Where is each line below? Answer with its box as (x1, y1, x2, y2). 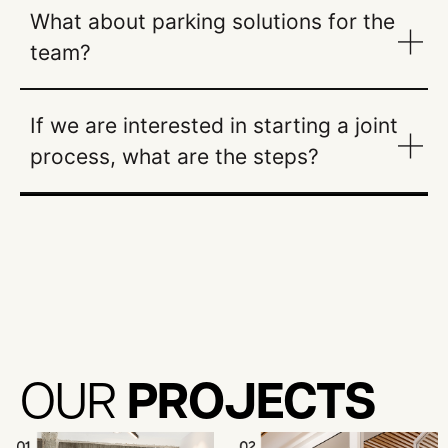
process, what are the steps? (30, 143, 319, 169)
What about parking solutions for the (30, 8, 395, 34)
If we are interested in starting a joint (30, 112, 398, 138)
